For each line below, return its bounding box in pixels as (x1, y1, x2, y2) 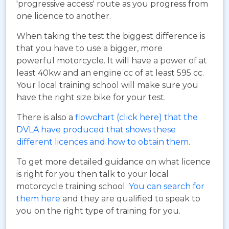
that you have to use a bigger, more (16, 43, 163, 53)
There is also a (16, 112, 75, 122)
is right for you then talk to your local (16, 169, 169, 179)
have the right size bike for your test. (16, 92, 166, 102)
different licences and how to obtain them (16, 136, 189, 147)
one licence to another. (16, 11, 111, 21)
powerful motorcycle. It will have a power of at (16, 55, 207, 65)
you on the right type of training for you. (16, 205, 180, 216)
